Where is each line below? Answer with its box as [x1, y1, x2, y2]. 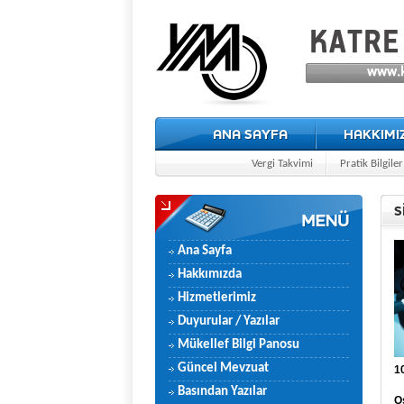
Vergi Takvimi [252, 158, 313, 170]
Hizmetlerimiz [178, 291, 256, 305]
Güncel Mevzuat [178, 362, 269, 375]
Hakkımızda [178, 268, 242, 281]
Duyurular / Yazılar [178, 315, 280, 328]
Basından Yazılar [178, 385, 267, 399]
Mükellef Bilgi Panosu [178, 338, 299, 352]
